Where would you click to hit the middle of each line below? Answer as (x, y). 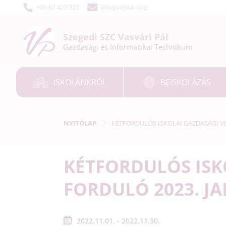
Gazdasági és (87, 47)
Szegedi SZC (91, 37)
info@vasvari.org (124, 8)
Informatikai (132, 47)
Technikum (174, 47)
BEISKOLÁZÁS (186, 82)
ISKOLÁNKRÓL (80, 82)
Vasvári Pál (143, 37)
